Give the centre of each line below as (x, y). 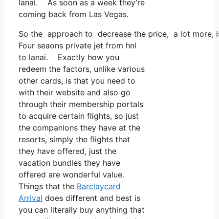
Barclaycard (99, 186)
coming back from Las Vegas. (74, 14)
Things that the (48, 186)
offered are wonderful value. (71, 175)
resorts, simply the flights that (74, 140)
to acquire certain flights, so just (79, 116)
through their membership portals (81, 104)
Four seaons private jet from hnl (77, 46)
